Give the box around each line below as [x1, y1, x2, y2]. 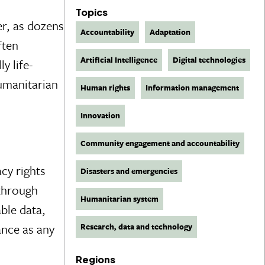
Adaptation [150, 26, 190, 38]
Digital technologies [173, 54, 245, 66]
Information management [146, 82, 239, 94]
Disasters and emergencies [80, 165, 177, 177]
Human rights [80, 82, 130, 94]
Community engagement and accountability [80, 137, 240, 150]
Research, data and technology [80, 221, 192, 233]
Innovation [80, 109, 120, 122]
